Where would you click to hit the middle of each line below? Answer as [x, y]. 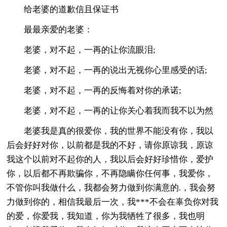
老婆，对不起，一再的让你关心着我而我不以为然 [110, 110]
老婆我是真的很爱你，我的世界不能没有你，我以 [110, 131]
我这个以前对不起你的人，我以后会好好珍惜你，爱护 [110, 159]
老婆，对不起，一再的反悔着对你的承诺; [94, 90]
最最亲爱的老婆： [50, 29]
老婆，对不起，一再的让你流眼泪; [81, 50]
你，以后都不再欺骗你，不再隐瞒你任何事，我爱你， [110, 173]
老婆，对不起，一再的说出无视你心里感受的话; [107, 70]
